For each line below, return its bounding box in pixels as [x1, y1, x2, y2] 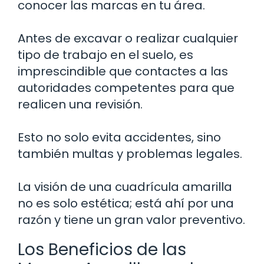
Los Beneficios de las [18, 237, 186, 261]
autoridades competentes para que [18, 79, 235, 96]
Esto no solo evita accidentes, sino [18, 128, 221, 146]
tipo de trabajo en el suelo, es [18, 46, 193, 63]
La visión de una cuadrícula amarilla [18, 178, 232, 195]
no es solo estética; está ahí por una [18, 194, 234, 212]
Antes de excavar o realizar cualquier [18, 29, 238, 47]
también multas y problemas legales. [18, 145, 242, 162]
